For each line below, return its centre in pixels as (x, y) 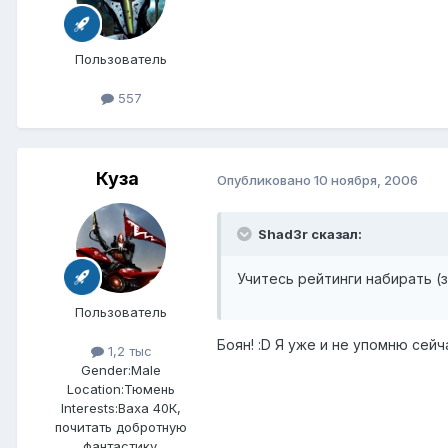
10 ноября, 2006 (366, 179)
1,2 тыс (127, 351)
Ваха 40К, (149, 408)
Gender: (106, 370)
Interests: (89, 408)
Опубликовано (265, 179)
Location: (95, 389)
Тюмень (149, 389)
